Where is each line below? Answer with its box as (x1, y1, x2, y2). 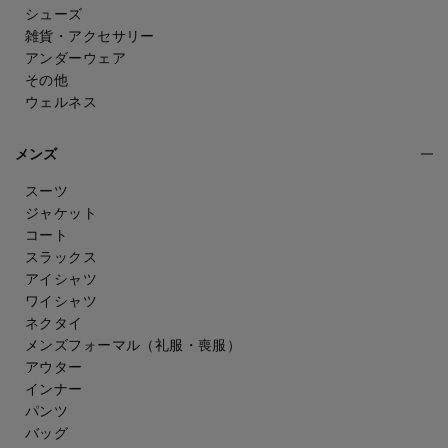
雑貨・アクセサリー (25, 27, 155, 44)
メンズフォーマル (25, 336, 141, 353)
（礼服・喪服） (140, 336, 242, 353)
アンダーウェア (25, 49, 126, 66)
